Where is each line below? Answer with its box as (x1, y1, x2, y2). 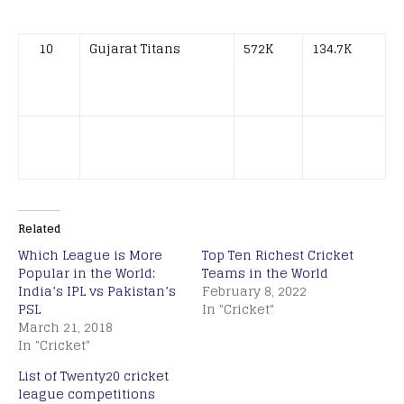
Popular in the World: (18, 262, 155, 285)
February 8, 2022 (202, 280, 307, 303)
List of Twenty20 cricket (18, 364, 169, 388)
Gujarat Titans (89, 37, 180, 60)
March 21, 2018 (18, 316, 113, 339)
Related (18, 219, 60, 239)
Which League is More (18, 243, 162, 267)
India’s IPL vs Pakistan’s (18, 280, 176, 303)
